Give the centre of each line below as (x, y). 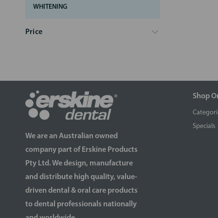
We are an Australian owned (72, 136)
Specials (204, 126)
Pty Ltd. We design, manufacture (79, 164)
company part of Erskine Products (82, 150)
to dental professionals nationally (81, 205)
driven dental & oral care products (82, 191)
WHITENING (50, 7)
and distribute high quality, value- (81, 177)
